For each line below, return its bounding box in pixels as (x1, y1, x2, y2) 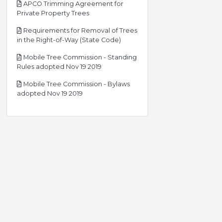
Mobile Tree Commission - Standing (22, 54, 137, 61)
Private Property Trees (17, 9, 89, 17)
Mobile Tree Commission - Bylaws (22, 80, 130, 88)
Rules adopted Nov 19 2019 (17, 63, 102, 70)
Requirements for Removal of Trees (22, 27, 137, 34)
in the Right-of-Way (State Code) (17, 36, 121, 44)
